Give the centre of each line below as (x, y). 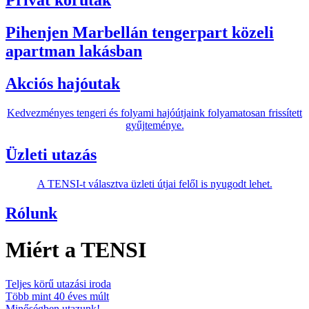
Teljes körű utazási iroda (58, 283)
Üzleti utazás (51, 155)
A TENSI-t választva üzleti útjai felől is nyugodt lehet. (154, 184)
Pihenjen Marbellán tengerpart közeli (140, 33)
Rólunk (31, 213)
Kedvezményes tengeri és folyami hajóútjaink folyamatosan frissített (154, 113)
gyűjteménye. (154, 126)
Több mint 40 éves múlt (57, 296)
